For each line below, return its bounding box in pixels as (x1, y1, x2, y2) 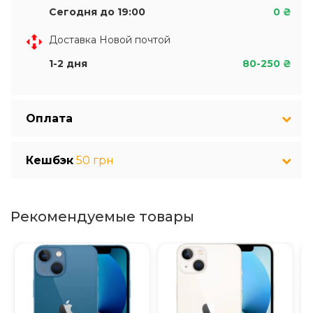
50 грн (76, 154, 114, 167)
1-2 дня (49, 57, 87, 70)
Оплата (26, 112, 73, 125)
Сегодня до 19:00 (49, 6, 145, 18)
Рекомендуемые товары (10, 208, 194, 225)
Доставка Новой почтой (49, 34, 170, 46)
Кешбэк (26, 154, 73, 167)
